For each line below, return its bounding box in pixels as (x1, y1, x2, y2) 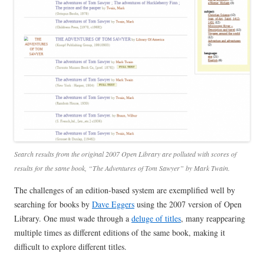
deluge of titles (131, 213, 181, 225)
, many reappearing (181, 213, 245, 225)
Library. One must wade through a (14, 213, 131, 225)
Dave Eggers (92, 199, 134, 210)
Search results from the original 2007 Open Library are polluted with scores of (14, 149, 236, 159)
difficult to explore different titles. (14, 241, 127, 253)
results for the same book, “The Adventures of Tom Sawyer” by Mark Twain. (14, 163, 230, 173)
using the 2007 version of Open (134, 199, 242, 210)
